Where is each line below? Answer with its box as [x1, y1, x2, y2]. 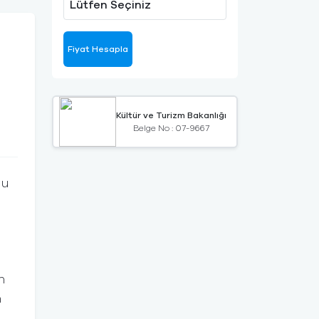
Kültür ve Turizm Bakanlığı [116, 111, 226, 120]
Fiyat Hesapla [68, 45, 128, 54]
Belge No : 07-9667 [133, 124, 209, 133]
